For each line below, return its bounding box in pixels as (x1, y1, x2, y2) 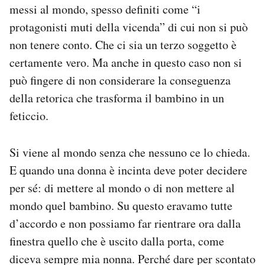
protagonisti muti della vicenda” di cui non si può (9, 19, 248, 35)
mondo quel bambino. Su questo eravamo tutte (9, 198, 232, 214)
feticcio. (9, 108, 49, 124)
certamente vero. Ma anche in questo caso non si (9, 54, 242, 70)
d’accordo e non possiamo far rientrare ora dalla (9, 215, 241, 231)
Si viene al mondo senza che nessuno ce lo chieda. (9, 144, 250, 160)
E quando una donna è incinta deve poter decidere (9, 162, 247, 178)
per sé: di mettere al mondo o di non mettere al (9, 180, 235, 196)
